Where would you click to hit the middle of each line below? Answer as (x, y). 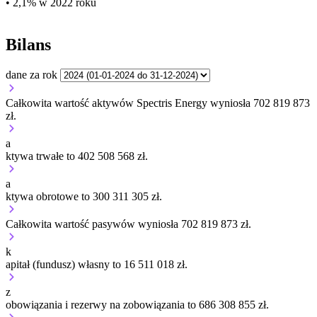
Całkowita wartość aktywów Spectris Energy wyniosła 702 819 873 (158, 103)
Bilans (28, 45)
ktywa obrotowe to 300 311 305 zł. (84, 197)
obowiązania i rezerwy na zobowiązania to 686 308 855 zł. (137, 305)
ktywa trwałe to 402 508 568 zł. (77, 156)
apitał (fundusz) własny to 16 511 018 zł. (97, 265)
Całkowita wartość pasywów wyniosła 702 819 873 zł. (128, 224)
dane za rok (31, 75)
